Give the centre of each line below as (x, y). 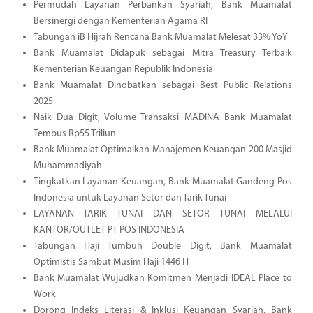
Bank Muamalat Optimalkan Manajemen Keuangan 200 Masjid (162, 150)
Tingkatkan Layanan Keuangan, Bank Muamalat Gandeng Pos (162, 182)
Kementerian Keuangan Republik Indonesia (123, 69)
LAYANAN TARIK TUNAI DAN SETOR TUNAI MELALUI (162, 214)
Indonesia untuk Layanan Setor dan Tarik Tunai (130, 198)
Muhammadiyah (67, 166)
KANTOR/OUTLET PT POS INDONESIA (109, 230)
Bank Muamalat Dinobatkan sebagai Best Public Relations (162, 85)
